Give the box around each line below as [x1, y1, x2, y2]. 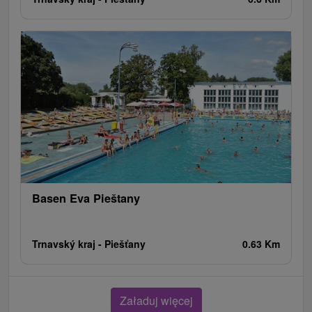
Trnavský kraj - [32, 236, 104, 251]
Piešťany [104, 236, 146, 251]
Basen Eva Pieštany [32, 189, 140, 206]
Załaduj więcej [119, 292, 193, 309]
